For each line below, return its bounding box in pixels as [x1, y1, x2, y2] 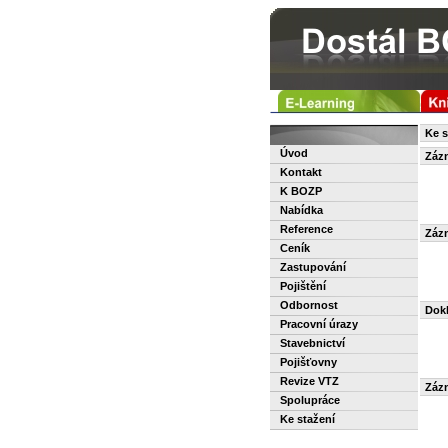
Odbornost [280, 299, 338, 311]
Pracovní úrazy [280, 318, 358, 330]
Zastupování [280, 261, 346, 273]
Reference [280, 223, 333, 235]
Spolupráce [280, 394, 340, 406]
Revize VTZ [280, 375, 339, 387]
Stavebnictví [280, 337, 345, 349]
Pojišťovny [280, 356, 337, 368]
